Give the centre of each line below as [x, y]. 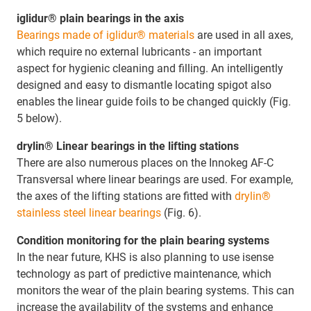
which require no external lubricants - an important [139, 52]
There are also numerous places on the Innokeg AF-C [145, 163]
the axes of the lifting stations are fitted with [126, 196]
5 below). [39, 119]
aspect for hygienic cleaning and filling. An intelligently [150, 69]
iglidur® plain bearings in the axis [100, 19]
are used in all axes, [244, 35]
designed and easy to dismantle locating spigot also [144, 85]
